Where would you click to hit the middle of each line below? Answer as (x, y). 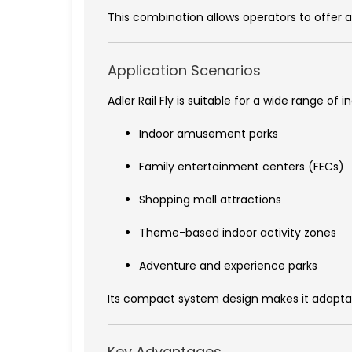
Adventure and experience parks (228, 266)
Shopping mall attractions (210, 200)
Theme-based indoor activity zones (238, 233)
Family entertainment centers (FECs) (242, 167)
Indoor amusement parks (209, 134)
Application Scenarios (184, 71)
